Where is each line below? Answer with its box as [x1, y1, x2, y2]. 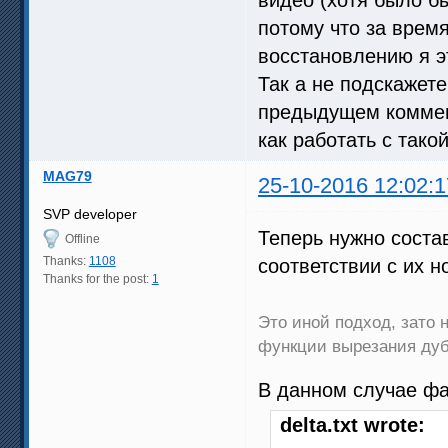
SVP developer [42, 206, 137, 223]
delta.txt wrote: [280, 414, 425, 437]
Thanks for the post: [42, 272, 152, 287]
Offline [64, 232, 100, 247]
